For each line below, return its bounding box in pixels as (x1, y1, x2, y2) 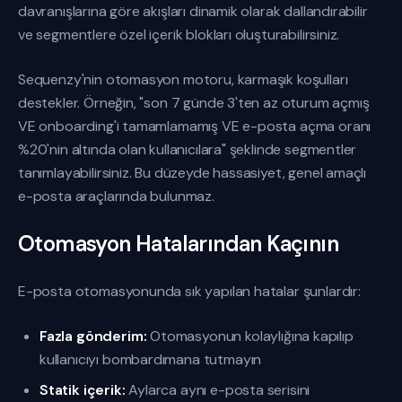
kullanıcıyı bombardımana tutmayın (39, 350, 262, 369)
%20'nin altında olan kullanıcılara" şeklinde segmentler (18, 140, 357, 159)
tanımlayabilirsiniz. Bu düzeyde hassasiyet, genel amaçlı (18, 163, 367, 182)
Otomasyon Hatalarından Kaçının (18, 230, 338, 258)
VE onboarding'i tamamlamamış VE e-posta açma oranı (18, 117, 371, 135)
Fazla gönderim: (39, 327, 147, 345)
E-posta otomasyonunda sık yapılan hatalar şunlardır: (18, 282, 361, 301)
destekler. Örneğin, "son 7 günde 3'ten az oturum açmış (18, 93, 370, 112)
